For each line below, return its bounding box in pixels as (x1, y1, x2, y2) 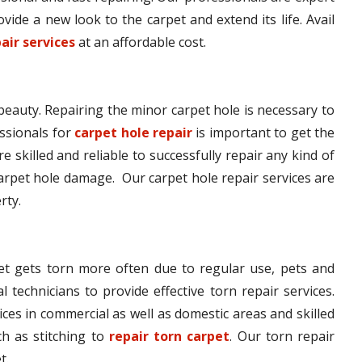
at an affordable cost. (75, 32, 209, 51)
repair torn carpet (108, 326, 230, 345)
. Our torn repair (229, 326, 335, 345)
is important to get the (192, 123, 335, 141)
